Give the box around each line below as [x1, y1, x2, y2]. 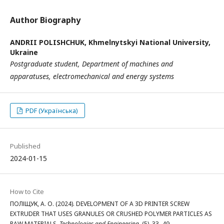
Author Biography [10, 14, 80, 25]
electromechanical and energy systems [53, 71, 174, 81]
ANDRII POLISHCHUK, [10, 37, 88, 47]
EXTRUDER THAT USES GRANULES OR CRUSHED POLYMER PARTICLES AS [10, 209, 212, 218]
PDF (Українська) [24, 106, 78, 115]
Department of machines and [82, 59, 173, 68]
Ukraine [10, 47, 38, 57]
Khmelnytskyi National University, [88, 37, 210, 47]
